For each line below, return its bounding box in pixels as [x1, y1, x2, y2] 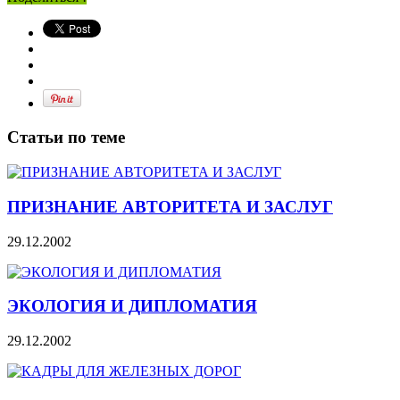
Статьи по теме [7, 128, 125, 147]
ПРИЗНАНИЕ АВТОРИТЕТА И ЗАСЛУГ [7, 196, 333, 216]
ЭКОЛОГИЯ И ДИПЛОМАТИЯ [7, 296, 257, 316]
